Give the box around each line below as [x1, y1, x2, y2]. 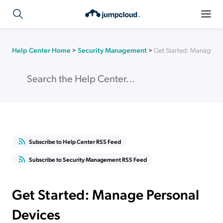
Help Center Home [12, 45, 71, 54]
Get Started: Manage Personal [12, 185, 199, 203]
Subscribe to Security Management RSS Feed [29, 155, 147, 163]
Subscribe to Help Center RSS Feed [29, 137, 121, 145]
